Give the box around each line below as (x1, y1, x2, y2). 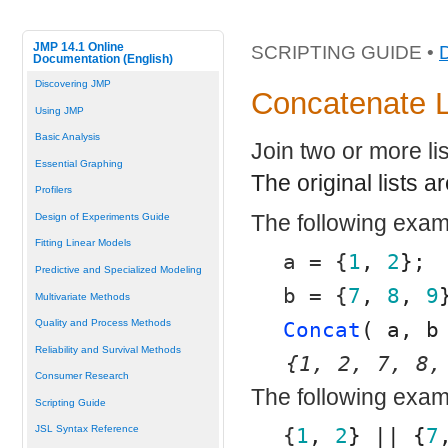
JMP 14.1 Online (32, 40, 124, 53)
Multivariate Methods (34, 290, 130, 302)
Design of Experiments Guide (34, 210, 170, 222)
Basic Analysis (34, 131, 100, 143)
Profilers (34, 184, 72, 196)
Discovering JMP (34, 78, 111, 90)
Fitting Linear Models (34, 237, 131, 249)
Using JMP (34, 104, 84, 116)
